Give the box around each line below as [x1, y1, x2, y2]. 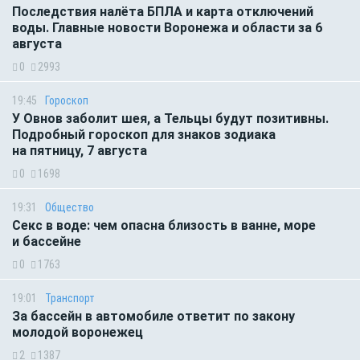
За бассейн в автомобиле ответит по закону [12, 309, 295, 325]
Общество [45, 201, 94, 215]
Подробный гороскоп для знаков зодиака [12, 127, 276, 143]
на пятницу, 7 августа [12, 143, 147, 159]
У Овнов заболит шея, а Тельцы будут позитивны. [12, 111, 329, 127]
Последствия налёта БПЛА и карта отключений [12, 4, 313, 20]
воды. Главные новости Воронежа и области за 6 [12, 20, 322, 36]
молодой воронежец [12, 325, 143, 341]
